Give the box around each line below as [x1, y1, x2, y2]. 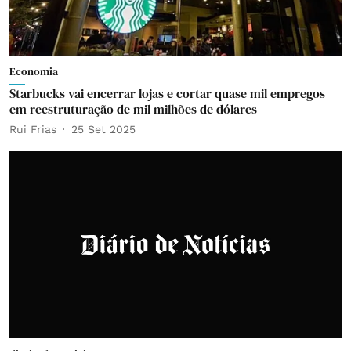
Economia [9, 63, 58, 79]
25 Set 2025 [71, 122, 136, 136]
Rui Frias [9, 122, 56, 136]
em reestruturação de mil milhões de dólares [9, 100, 257, 118]
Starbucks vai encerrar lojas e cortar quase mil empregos [9, 85, 325, 102]
